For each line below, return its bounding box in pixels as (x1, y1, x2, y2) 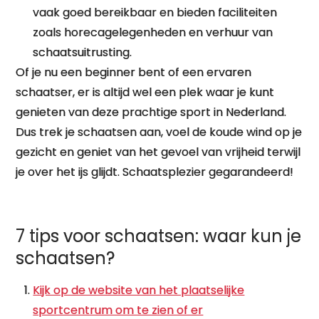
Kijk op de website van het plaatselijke (33, 282, 245, 298)
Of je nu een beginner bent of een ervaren (16, 64, 252, 80)
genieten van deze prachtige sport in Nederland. (16, 104, 287, 120)
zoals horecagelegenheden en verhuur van (33, 24, 273, 41)
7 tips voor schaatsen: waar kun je (16, 224, 302, 248)
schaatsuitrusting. (33, 44, 132, 61)
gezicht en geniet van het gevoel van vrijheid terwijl (16, 144, 301, 160)
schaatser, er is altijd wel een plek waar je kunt (16, 84, 275, 100)
